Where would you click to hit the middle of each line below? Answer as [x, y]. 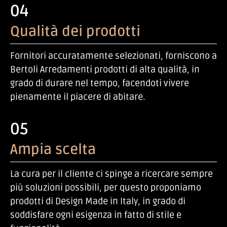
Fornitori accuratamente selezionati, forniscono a [113, 55]
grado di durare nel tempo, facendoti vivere [100, 83]
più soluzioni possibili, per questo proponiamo [106, 188]
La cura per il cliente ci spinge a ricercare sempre [111, 174]
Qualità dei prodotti [75, 31]
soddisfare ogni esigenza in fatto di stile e [96, 215]
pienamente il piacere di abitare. [78, 97]
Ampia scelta [53, 150]
